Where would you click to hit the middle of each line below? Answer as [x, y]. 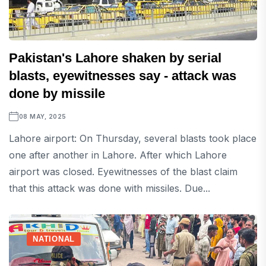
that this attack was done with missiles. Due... [110, 189]
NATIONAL [54, 239]
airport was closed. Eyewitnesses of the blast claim [123, 172]
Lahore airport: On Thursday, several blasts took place [133, 139]
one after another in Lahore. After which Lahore [118, 155]
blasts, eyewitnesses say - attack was [123, 76]
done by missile [57, 94]
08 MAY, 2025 [42, 117]
